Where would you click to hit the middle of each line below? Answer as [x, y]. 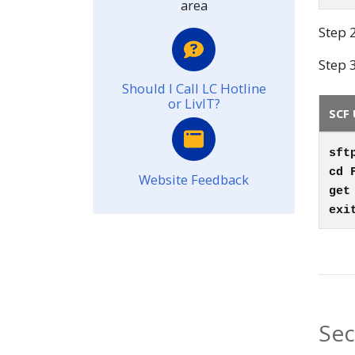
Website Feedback [194, 179]
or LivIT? [194, 103]
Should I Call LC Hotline [194, 88]
